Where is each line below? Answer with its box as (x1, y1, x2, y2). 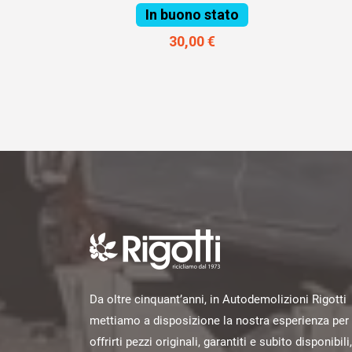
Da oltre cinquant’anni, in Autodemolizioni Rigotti (90, 292, 346, 307)
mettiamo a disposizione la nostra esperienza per (90, 313, 349, 328)
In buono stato (145, 5, 239, 23)
